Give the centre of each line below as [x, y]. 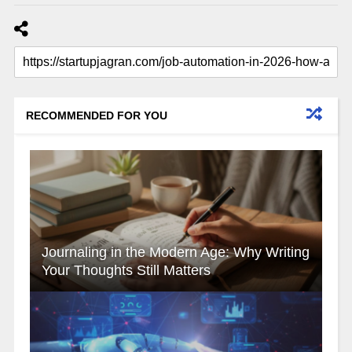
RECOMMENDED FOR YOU [96, 116]
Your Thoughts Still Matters [126, 271]
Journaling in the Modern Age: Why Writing [175, 253]
